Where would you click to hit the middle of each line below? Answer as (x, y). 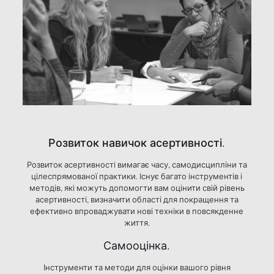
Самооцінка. (137, 246)
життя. (137, 223)
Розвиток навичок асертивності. (137, 143)
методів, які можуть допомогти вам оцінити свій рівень (137, 188)
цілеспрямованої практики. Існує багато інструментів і (137, 176)
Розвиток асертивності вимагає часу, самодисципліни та (137, 165)
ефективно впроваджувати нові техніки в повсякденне (137, 211)
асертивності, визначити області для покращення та (137, 200)
